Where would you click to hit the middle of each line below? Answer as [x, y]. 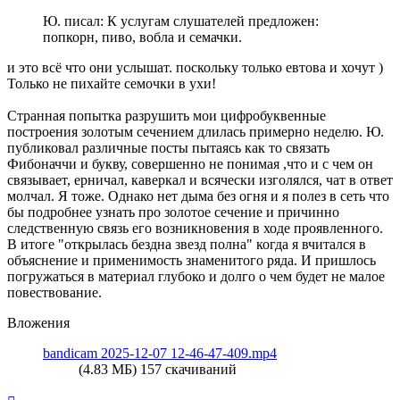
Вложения [38, 323]
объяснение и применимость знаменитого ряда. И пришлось [192, 261]
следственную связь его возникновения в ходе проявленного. [195, 229]
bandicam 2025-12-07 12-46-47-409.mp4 [160, 354]
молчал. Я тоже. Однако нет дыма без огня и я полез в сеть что [198, 196]
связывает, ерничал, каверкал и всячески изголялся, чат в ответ [200, 180]
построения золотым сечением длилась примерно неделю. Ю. [196, 132]
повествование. [54, 293]
